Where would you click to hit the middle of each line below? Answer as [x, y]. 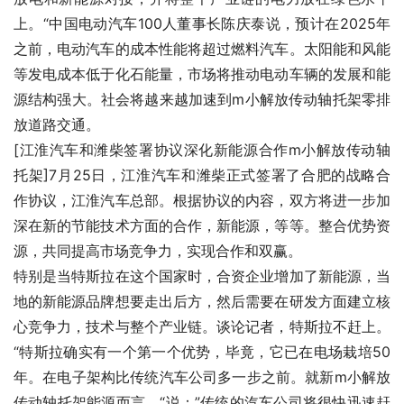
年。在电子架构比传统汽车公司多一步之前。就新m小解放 [202, 377]
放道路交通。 [57, 125]
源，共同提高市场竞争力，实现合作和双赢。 [158, 251]
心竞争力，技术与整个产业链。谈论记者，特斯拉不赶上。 [202, 327]
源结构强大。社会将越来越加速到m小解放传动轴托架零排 [202, 100]
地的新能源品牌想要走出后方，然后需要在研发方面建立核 [202, 302]
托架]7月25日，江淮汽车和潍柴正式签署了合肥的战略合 [202, 175]
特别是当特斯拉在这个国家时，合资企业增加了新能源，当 [202, 276]
